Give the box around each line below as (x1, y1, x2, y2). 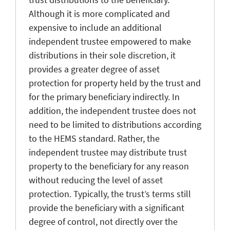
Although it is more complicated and (29, 7, 170, 20)
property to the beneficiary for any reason (29, 160, 189, 172)
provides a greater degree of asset (29, 63, 160, 75)
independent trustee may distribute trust (29, 146, 187, 158)
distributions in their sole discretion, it (29, 49, 176, 61)
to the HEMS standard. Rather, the (29, 132, 160, 144)
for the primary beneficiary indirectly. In (29, 90, 180, 103)
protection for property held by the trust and (29, 76, 201, 89)
